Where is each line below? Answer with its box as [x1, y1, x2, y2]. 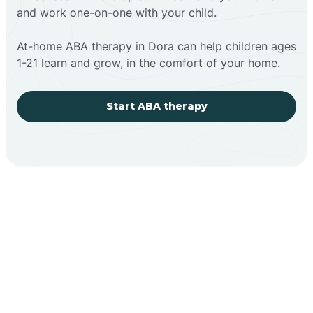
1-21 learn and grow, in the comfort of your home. [17, 55, 280, 70]
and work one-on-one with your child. [17, 5, 217, 20]
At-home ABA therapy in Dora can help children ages [17, 38, 296, 53]
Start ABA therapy [105, 99, 208, 112]
